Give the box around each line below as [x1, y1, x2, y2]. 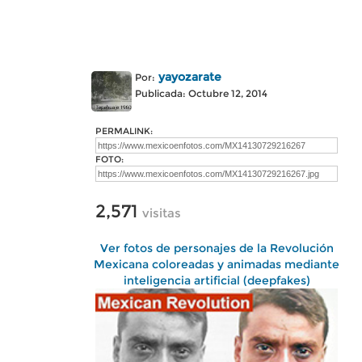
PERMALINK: [95, 125, 153, 137]
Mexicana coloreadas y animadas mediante [94, 257, 339, 271]
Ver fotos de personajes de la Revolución [99, 241, 334, 255]
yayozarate [158, 69, 221, 84]
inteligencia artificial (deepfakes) [123, 273, 310, 288]
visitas [142, 205, 181, 221]
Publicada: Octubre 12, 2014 [135, 87, 267, 99]
